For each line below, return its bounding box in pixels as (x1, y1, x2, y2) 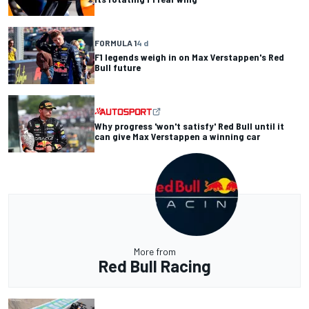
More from (133, 246, 176, 258)
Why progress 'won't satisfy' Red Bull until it (94, 119, 284, 132)
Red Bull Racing (98, 256, 211, 277)
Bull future (94, 61, 141, 74)
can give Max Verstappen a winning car (94, 130, 260, 142)
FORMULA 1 (94, 38, 137, 48)
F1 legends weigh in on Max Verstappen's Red (94, 51, 284, 63)
